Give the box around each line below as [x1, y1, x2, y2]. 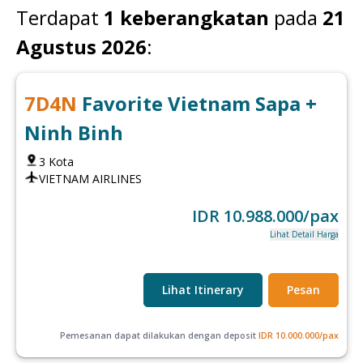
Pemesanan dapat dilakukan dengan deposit [60, 329, 256, 341]
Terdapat [16, 3, 99, 31]
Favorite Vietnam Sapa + [82, 89, 317, 117]
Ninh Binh [24, 118, 123, 146]
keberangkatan [115, 3, 269, 31]
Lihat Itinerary [162, 281, 244, 297]
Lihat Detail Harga [270, 228, 339, 240]
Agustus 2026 [16, 32, 147, 60]
